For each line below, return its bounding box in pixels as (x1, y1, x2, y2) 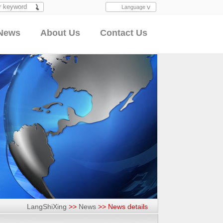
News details (106, 203, 148, 211)
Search (1, 13, 18, 19)
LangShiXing (27, 203, 67, 211)
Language (121, 4, 145, 10)
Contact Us (100, 28, 147, 38)
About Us (40, 28, 80, 38)
